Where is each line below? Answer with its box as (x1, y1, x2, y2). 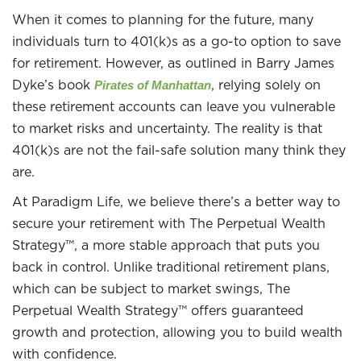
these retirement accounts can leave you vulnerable (12, 98, 335, 114)
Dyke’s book (12, 77, 94, 93)
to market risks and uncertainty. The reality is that (12, 120, 322, 136)
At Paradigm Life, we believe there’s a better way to (12, 193, 340, 210)
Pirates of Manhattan (94, 78, 211, 92)
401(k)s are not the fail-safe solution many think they (12, 142, 346, 158)
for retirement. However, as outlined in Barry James (12, 55, 334, 71)
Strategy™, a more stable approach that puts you (12, 237, 320, 253)
